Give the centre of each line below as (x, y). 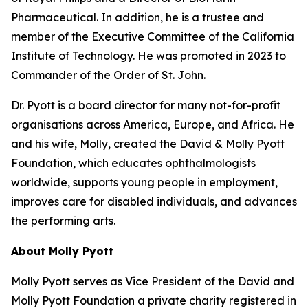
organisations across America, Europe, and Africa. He (153, 124)
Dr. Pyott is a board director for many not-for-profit (146, 105)
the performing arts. (63, 221)
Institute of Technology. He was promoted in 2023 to (148, 56)
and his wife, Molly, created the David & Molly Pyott (148, 144)
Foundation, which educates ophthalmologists (133, 163)
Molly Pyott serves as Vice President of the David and (153, 281)
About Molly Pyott (62, 251)
